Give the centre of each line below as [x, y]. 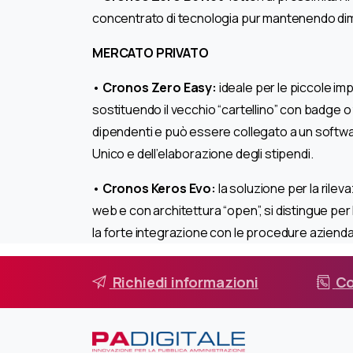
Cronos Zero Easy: [159, 87]
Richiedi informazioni [185, 282]
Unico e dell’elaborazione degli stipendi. [203, 153]
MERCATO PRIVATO [150, 52]
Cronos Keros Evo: [159, 188]
